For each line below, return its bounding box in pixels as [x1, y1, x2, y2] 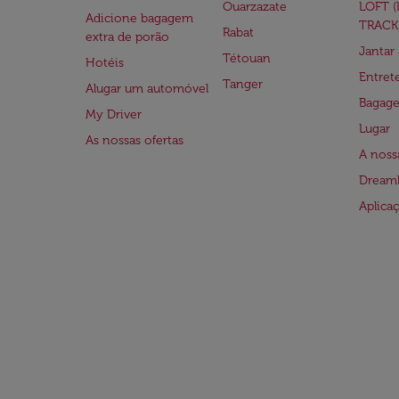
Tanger [222, 77, 263, 92]
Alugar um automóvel [85, 81, 208, 96]
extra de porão [85, 29, 169, 45]
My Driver [85, 107, 142, 122]
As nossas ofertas [85, 133, 183, 148]
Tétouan [222, 51, 271, 66]
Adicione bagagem [85, 11, 193, 26]
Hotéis [85, 55, 124, 70]
